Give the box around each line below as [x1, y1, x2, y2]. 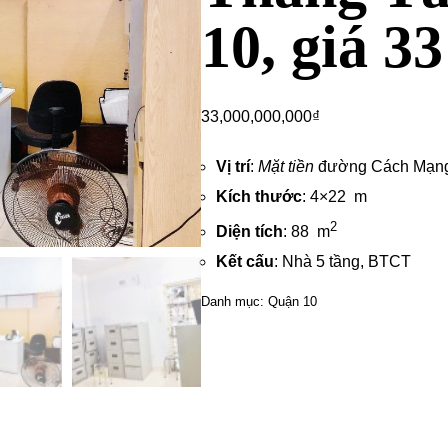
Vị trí [216, 158, 251, 175]
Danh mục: [201, 294, 269, 310]
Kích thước [216, 188, 303, 205]
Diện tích [216, 223, 284, 241]
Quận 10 [268, 294, 318, 310]
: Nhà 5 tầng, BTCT [274, 253, 412, 271]
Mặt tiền [258, 158, 315, 175]
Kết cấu [216, 253, 275, 271]
